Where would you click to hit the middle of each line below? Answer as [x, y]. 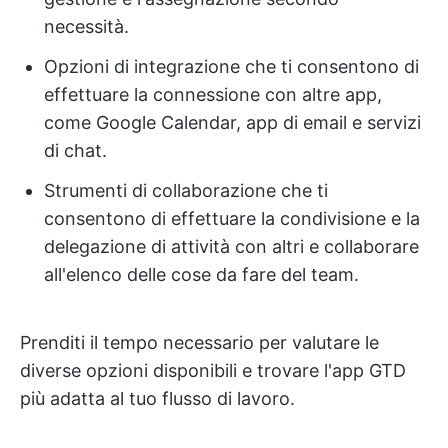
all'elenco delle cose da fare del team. [201, 274]
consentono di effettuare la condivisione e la [232, 218]
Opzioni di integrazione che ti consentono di [231, 66]
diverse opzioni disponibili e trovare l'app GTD [213, 370]
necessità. [86, 26]
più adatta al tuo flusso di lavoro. [157, 398]
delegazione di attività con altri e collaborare [231, 246]
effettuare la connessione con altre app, [213, 94]
